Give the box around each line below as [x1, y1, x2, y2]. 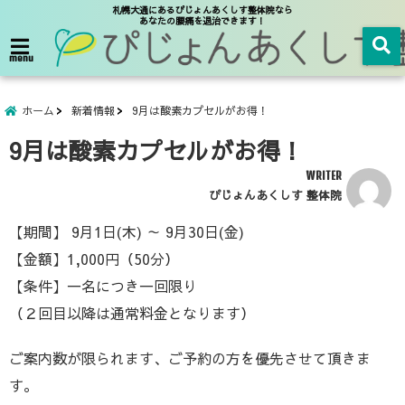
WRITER [306, 169, 342, 183]
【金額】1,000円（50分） [9, 249, 179, 268]
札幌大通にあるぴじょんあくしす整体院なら [112, 4, 293, 16]
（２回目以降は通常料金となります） [9, 303, 255, 323]
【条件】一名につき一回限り [9, 276, 197, 296]
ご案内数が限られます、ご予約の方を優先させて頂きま [9, 348, 371, 368]
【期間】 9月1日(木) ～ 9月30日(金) [9, 221, 244, 241]
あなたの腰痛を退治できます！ [139, 14, 266, 27]
